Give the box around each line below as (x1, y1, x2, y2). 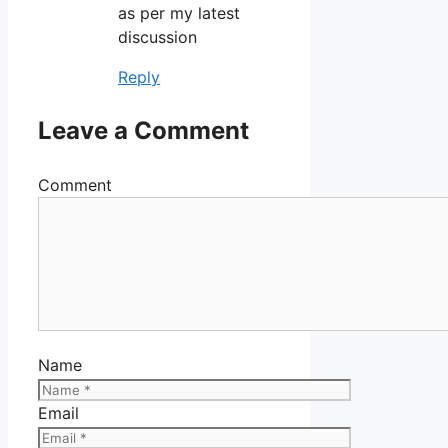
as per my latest (118, 2, 240, 23)
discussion (118, 26, 197, 47)
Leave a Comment (38, 115, 249, 145)
